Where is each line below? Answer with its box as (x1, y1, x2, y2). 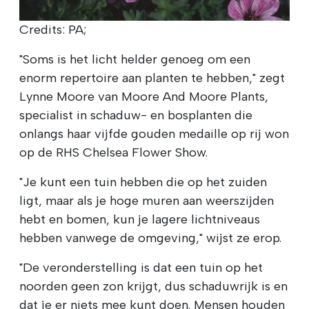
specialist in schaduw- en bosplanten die (19, 107, 252, 123)
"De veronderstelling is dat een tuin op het (19, 259, 263, 275)
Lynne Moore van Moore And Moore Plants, (19, 88, 268, 104)
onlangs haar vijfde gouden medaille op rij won (19, 126, 289, 141)
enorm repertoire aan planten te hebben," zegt (19, 70, 285, 86)
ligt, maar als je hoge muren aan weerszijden (19, 192, 274, 208)
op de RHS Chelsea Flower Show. (19, 144, 208, 160)
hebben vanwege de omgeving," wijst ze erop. (19, 230, 281, 246)
